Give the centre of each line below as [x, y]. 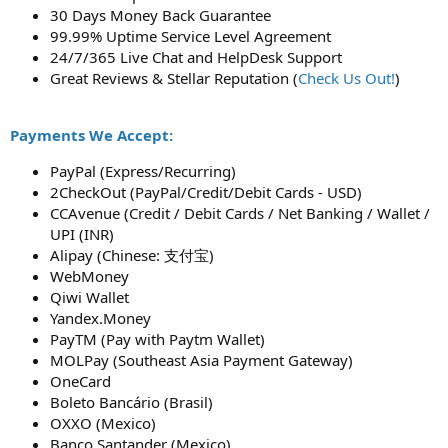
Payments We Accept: [91, 135]
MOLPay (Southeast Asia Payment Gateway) [201, 360]
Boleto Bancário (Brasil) [131, 402]
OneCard [80, 381]
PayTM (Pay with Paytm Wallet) [157, 339]
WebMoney [89, 276]
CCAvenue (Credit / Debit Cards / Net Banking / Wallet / [240, 213]
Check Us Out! [346, 78]
